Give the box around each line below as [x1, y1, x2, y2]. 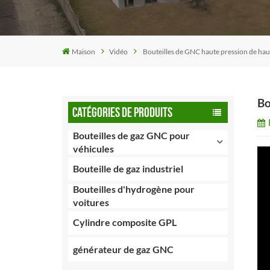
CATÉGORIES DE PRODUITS [72, 105, 172, 121]
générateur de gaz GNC [73, 243, 174, 255]
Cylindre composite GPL [73, 216, 177, 228]
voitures [73, 196, 110, 208]
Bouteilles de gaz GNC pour [73, 129, 190, 141]
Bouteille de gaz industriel [73, 163, 184, 175]
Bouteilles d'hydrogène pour [73, 183, 195, 195]
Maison [72, 46, 96, 56]
